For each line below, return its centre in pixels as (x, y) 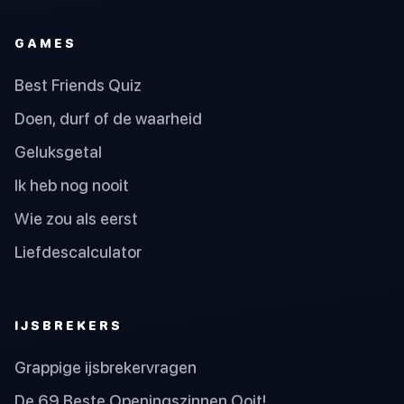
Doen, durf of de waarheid (108, 118)
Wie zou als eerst (76, 218)
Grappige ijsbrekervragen (106, 367)
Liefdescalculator (78, 252)
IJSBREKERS (69, 326)
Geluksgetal (58, 151)
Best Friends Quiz (78, 85)
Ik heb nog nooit (72, 185)
